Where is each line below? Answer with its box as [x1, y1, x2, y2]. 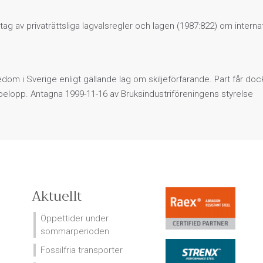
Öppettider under [40, 213, 109, 224]
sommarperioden [40, 225, 109, 237]
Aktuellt [31, 184, 82, 208]
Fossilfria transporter [40, 244, 123, 255]
